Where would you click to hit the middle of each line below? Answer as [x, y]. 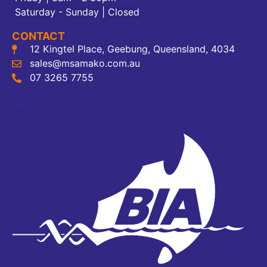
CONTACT [38, 36]
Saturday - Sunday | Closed [77, 12]
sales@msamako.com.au [85, 63]
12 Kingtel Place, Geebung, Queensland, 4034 [132, 49]
